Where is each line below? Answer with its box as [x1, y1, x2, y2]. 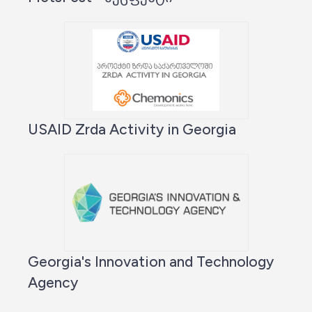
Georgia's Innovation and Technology [28, 252, 274, 270]
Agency [28, 273, 78, 291]
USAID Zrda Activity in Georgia [28, 120, 236, 138]
